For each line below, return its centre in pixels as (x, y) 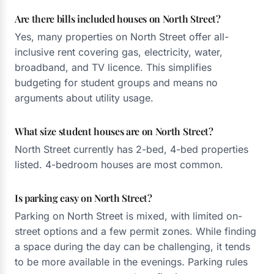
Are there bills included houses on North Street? (118, 19)
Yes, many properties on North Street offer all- (122, 37)
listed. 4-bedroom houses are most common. (119, 165)
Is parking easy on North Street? (83, 198)
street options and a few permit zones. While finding (135, 231)
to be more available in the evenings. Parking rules (131, 262)
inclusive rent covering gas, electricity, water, (119, 52)
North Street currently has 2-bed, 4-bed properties (131, 149)
